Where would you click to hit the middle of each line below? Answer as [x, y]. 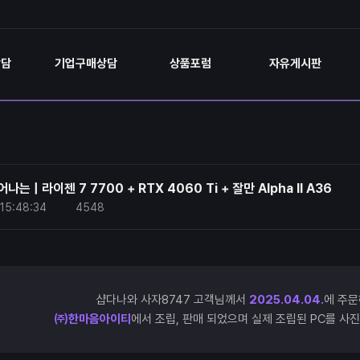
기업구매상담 [86, 63]
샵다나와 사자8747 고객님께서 [172, 300]
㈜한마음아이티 [92, 319]
